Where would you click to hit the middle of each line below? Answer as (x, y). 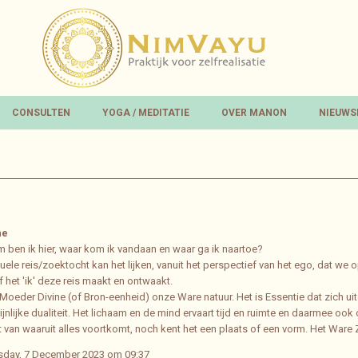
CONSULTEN (41, 113)
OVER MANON (254, 113)
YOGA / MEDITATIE (146, 113)
